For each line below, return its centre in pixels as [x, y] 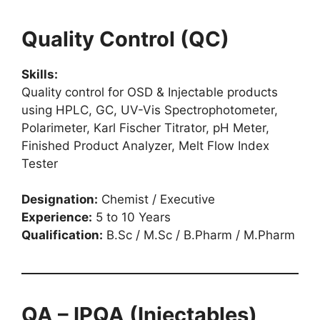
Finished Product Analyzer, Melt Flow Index [145, 145]
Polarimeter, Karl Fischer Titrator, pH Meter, [145, 127]
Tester [40, 163]
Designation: [60, 199]
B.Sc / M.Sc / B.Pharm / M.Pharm [199, 235]
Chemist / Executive [156, 199]
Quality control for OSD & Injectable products [150, 92]
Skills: [40, 74]
